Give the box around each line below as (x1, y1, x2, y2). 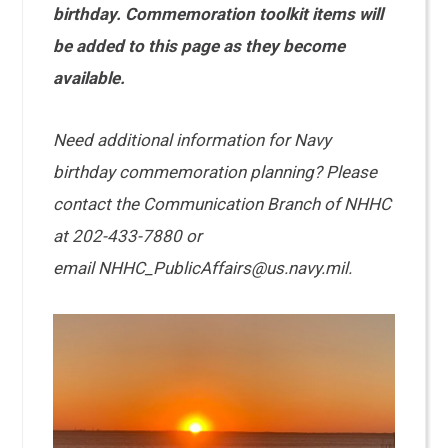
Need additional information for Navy (53, 130, 332, 150)
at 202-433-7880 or (53, 226, 203, 246)
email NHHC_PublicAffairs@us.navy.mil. (53, 258, 353, 278)
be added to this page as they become (53, 36, 346, 56)
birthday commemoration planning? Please (53, 162, 378, 182)
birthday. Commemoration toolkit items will (53, 4, 384, 24)
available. (53, 68, 134, 88)
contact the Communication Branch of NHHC (53, 194, 392, 214)
